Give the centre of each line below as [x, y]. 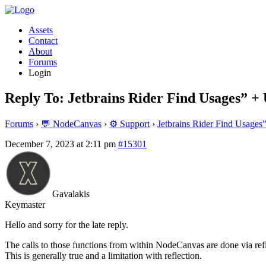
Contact [43, 41]
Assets [41, 30]
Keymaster [25, 204]
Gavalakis [71, 194]
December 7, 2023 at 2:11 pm [60, 144]
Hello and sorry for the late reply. [66, 224]
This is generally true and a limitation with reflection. [103, 255]
